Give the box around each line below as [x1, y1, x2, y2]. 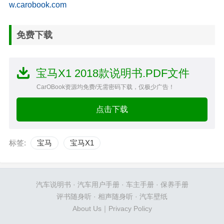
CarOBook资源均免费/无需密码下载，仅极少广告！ [36, 83, 174, 90]
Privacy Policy [108, 204, 152, 212]
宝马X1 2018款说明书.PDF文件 [36, 66, 189, 79]
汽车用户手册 [77, 180, 119, 188]
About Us [72, 204, 101, 212]
